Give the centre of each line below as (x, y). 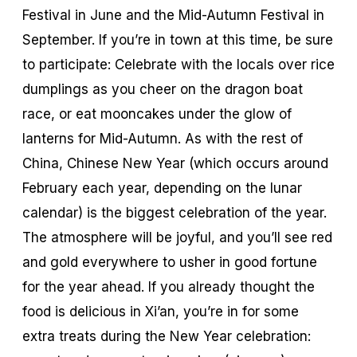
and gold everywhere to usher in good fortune (170, 262)
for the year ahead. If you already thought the (169, 286)
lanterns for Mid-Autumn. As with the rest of (163, 138)
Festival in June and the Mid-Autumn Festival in (173, 15)
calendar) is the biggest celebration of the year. (175, 212)
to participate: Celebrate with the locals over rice (178, 64)
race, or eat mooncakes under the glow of (157, 114)
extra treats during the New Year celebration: (167, 336)
